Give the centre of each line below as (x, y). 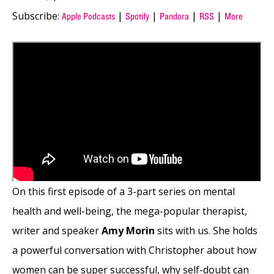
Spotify (137, 16)
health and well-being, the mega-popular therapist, (130, 211)
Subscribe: (37, 16)
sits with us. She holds (206, 231)
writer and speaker (57, 231)
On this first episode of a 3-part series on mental (124, 192)
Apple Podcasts (88, 16)
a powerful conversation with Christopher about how (134, 250)
